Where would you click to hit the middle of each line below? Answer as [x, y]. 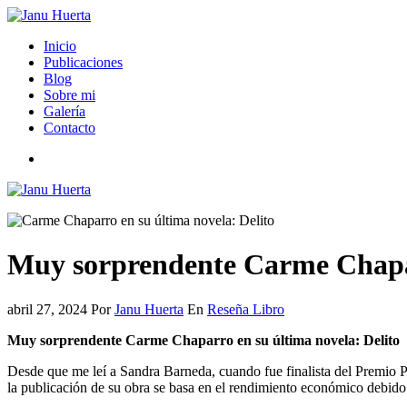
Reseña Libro [246, 309]
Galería [65, 111]
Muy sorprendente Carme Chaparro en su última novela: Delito [203, 340]
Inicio [60, 46]
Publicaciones [83, 62]
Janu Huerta [149, 309]
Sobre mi [69, 95]
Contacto [69, 128]
